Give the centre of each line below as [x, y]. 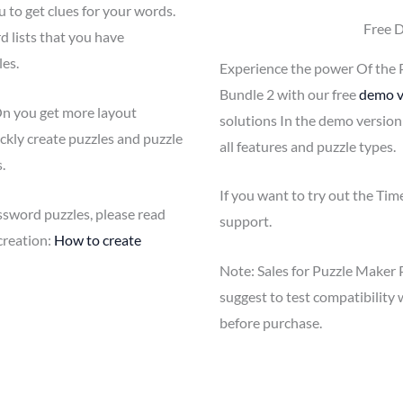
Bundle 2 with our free [289, 94]
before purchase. [270, 322]
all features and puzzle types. [307, 146]
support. [245, 221]
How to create [97, 239]
